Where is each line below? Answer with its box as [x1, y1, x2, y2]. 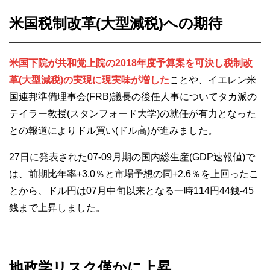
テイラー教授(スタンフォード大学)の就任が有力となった [9, 108, 256, 119]
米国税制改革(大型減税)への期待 [9, 15, 222, 32]
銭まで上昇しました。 [9, 202, 105, 213]
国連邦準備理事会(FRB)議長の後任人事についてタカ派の [9, 92, 257, 102]
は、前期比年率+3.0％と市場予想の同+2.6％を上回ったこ [9, 169, 259, 180]
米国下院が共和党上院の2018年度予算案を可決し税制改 [9, 58, 253, 69]
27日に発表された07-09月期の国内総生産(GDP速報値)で [9, 152, 255, 163]
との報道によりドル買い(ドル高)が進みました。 [9, 125, 218, 136]
